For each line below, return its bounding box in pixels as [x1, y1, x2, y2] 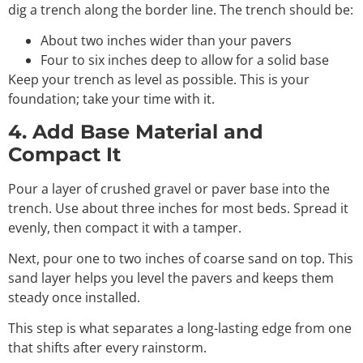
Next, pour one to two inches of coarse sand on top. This [8, 250, 353, 268]
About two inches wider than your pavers [41, 32, 292, 50]
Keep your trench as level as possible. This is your [8, 70, 310, 89]
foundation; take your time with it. [8, 90, 215, 109]
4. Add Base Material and [8, 119, 263, 143]
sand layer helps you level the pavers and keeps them [8, 269, 334, 288]
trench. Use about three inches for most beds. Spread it [8, 199, 348, 217]
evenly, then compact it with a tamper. [8, 218, 241, 237]
